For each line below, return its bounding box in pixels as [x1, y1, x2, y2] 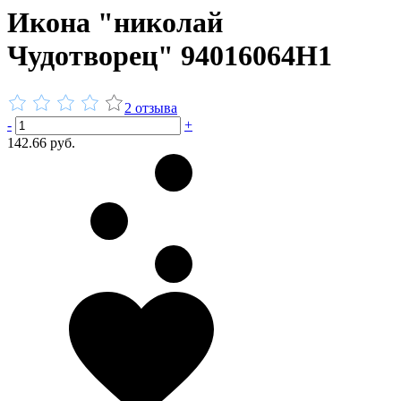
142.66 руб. [7, 134, 75, 150]
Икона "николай [7, 6, 223, 39]
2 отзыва [124, 99, 177, 115]
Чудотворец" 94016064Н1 [7, 39, 332, 73]
